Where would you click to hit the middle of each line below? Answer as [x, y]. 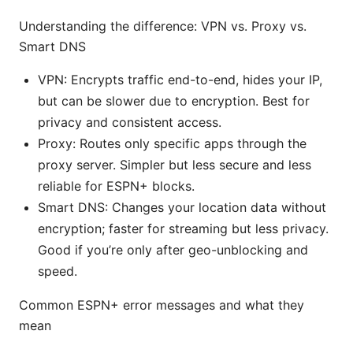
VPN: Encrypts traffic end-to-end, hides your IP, [180, 80]
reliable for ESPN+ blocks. [116, 186]
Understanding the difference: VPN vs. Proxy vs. [163, 26]
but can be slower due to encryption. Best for [174, 101]
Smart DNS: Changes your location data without [182, 208]
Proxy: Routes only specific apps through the [172, 144]
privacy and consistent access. [130, 123]
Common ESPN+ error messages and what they [162, 305]
